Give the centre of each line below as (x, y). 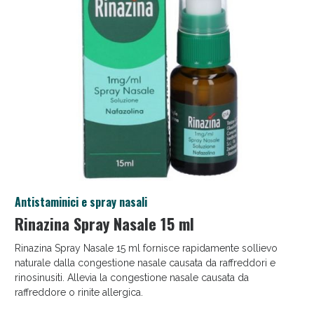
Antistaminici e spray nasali (81, 202)
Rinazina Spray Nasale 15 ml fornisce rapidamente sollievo (146, 248)
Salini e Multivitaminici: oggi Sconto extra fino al (157, 197)
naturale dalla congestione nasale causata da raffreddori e (145, 262)
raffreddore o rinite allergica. (78, 292)
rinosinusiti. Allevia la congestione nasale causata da (131, 277)
